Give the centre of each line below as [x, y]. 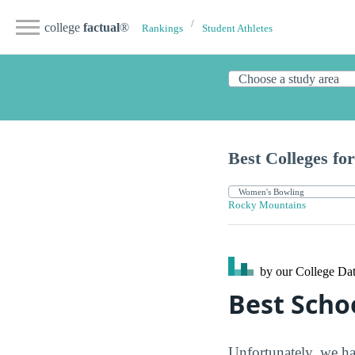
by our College [297, 272]
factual [101, 27]
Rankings [162, 29]
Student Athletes [237, 29]
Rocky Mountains [267, 206]
